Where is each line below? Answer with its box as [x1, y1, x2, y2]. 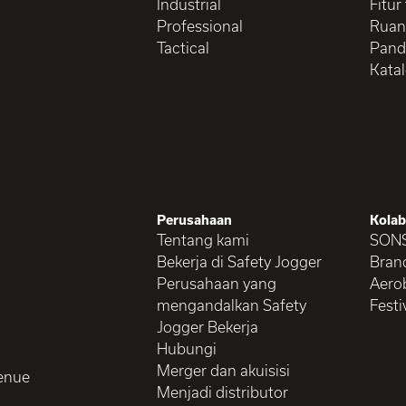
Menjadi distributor [157, 382, 289, 401]
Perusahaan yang [157, 274, 277, 292]
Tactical [157, 38, 210, 56]
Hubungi [157, 339, 217, 357]
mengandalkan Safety [157, 295, 307, 314]
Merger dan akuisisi [157, 361, 291, 379]
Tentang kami [157, 230, 250, 248]
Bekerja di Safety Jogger [157, 252, 323, 270]
